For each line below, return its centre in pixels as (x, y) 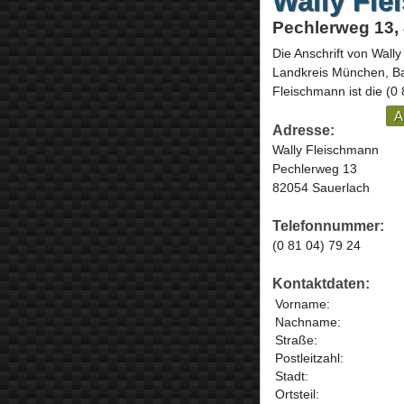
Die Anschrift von (321, 54)
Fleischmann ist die (329, 92)
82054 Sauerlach (321, 187)
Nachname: (308, 322)
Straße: (296, 340)
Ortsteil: (297, 395)
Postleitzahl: (309, 358)
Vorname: (302, 304)
